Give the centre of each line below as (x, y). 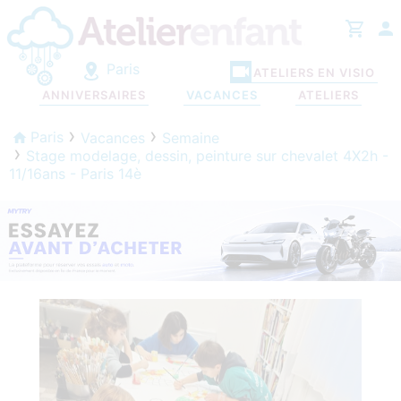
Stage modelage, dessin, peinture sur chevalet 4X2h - (207, 155)
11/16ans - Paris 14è (75, 173)
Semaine (191, 137)
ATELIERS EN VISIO (314, 73)
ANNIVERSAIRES (94, 95)
